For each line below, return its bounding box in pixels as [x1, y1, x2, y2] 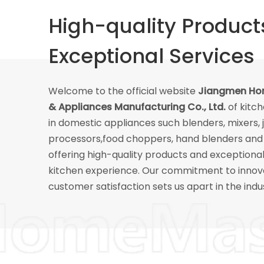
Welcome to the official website [48, 84, 198, 98]
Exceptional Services [48, 42, 255, 70]
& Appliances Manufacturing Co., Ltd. [48, 100, 228, 114]
